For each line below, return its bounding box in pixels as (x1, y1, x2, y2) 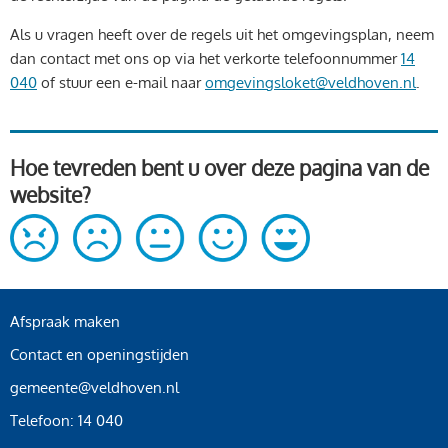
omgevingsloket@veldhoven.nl (205, 72, 416, 92)
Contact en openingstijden (10, 345, 189, 365)
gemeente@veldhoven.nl (10, 378, 179, 398)
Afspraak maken (10, 312, 120, 332)
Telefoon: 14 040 (10, 411, 123, 431)
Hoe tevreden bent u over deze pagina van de (10, 153, 429, 181)
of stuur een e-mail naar (37, 72, 205, 92)
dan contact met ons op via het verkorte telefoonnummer (10, 48, 401, 68)
